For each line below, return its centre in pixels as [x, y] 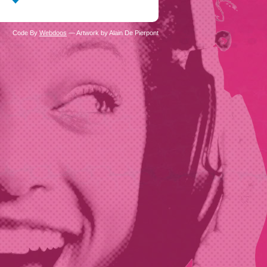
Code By [26, 33]
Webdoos [53, 33]
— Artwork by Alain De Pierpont [113, 33]
